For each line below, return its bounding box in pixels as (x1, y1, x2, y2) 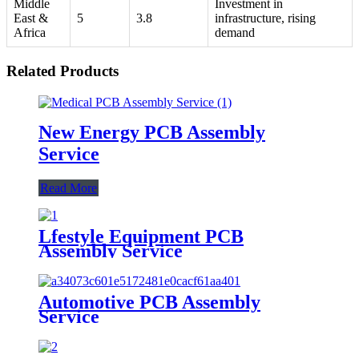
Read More (40, 180, 97, 195)
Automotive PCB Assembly (38, 291, 260, 313)
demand (215, 26, 255, 40)
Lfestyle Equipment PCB (38, 225, 244, 247)
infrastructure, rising (215, 11, 316, 26)
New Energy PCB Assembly (38, 121, 265, 143)
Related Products (6, 63, 119, 80)
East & (14, 11, 48, 26)
